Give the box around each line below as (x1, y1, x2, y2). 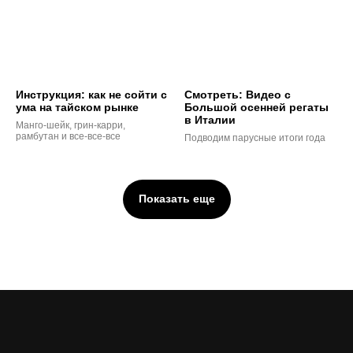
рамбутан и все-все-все (16, 131, 121, 143)
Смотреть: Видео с (184, 88, 291, 102)
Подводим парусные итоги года (184, 132, 325, 144)
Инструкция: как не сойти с (16, 88, 167, 102)
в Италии (184, 113, 236, 127)
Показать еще (138, 192, 215, 206)
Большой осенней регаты (184, 101, 329, 114)
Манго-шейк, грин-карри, (16, 120, 125, 132)
